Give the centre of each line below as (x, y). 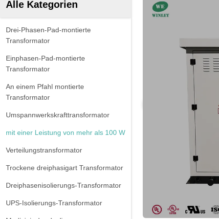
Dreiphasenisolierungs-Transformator (64, 185)
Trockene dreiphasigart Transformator (65, 168)
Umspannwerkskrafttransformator (58, 115)
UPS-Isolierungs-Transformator (54, 203)
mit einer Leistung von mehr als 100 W (66, 132)
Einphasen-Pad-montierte (45, 58)
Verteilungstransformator (44, 150)
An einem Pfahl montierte (45, 87)
